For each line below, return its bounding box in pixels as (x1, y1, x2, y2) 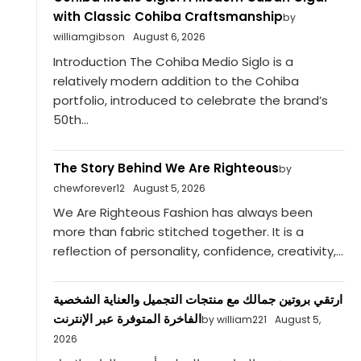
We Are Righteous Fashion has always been (52, 204, 313, 222)
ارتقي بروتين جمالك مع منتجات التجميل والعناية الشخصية (52, 291, 342, 309)
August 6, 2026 (132, 30, 205, 44)
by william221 (201, 313, 267, 327)
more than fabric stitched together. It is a (52, 223, 304, 241)
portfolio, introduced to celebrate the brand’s (52, 91, 328, 109)
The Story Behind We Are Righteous (52, 159, 279, 176)
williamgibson (52, 30, 125, 44)
